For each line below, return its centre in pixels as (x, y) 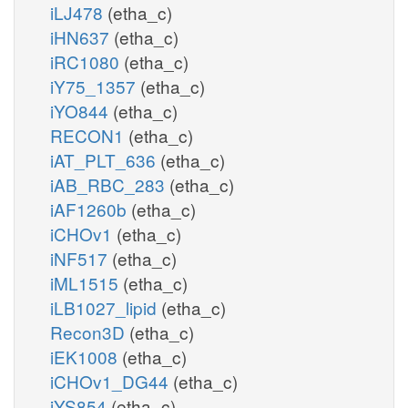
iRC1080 (87, 61)
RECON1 (89, 135)
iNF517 (81, 258)
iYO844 (82, 110)
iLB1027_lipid (106, 307)
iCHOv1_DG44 (112, 381)
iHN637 (82, 36)
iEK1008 (86, 356)
